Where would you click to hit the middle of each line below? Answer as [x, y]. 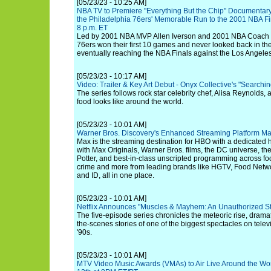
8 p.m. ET [92, 28]
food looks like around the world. [130, 102]
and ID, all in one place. [116, 175]
